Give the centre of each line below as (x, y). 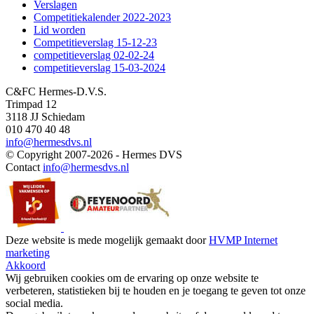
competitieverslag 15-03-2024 (100, 67)
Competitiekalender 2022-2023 (102, 17)
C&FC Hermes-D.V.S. (56, 91)
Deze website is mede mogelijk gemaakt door (107, 240)
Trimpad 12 (31, 104)
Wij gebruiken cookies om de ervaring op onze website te (132, 278)
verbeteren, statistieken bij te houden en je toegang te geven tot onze (156, 290)
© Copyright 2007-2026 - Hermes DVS (94, 154)
